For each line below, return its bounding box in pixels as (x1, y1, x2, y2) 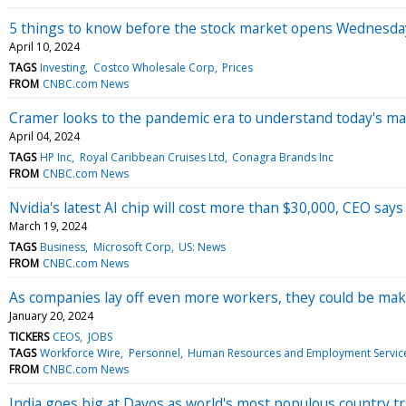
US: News (178, 238, 226, 255)
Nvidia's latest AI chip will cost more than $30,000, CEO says (9, 197, 403, 217)
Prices (221, 59, 253, 75)
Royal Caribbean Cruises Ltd (79, 149, 225, 165)
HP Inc (40, 149, 72, 165)
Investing (40, 59, 86, 75)
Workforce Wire (40, 344, 121, 361)
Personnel (128, 344, 180, 361)
